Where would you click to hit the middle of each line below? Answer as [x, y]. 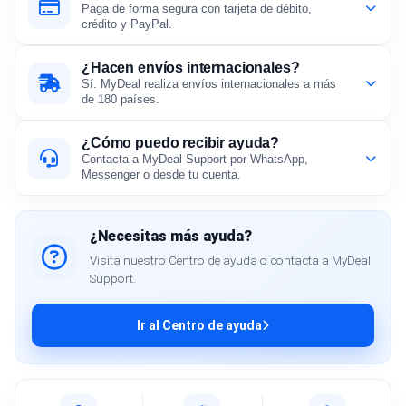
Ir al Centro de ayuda [199, 326]
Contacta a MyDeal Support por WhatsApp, [195, 159]
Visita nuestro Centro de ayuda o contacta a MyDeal [230, 261]
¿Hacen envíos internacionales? [191, 68]
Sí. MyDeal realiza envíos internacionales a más [209, 84]
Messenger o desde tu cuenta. [161, 175]
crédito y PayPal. [127, 24]
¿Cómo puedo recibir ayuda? [181, 143]
